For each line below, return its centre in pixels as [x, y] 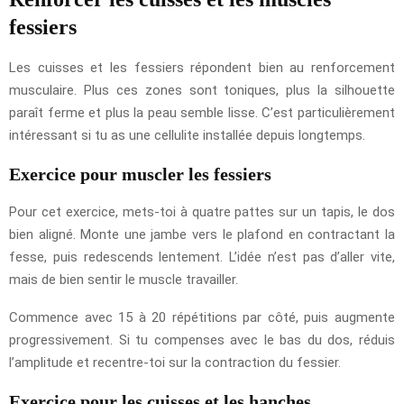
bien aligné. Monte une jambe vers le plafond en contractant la [202, 234]
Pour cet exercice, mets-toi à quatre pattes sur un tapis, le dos [202, 211]
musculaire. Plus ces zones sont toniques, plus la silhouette [202, 90]
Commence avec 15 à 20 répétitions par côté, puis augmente [202, 317]
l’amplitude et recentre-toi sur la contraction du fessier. [175, 362]
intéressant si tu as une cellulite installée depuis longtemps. [187, 135]
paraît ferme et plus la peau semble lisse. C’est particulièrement [202, 112]
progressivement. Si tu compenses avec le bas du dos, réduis [202, 340]
